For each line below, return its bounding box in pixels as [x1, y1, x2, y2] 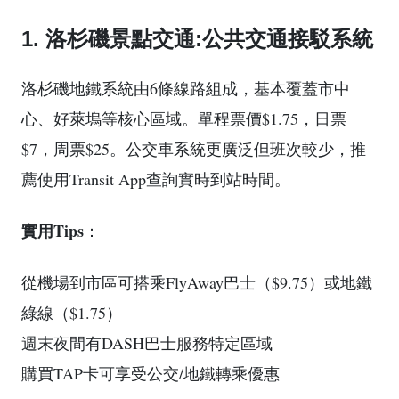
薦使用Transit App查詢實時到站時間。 [21, 168, 290, 190]
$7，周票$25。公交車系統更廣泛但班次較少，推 [21, 138, 366, 159]
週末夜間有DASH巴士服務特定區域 [21, 332, 273, 354]
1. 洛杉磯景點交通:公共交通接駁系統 [21, 27, 373, 51]
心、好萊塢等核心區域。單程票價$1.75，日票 [21, 108, 346, 129]
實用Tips [21, 219, 84, 242]
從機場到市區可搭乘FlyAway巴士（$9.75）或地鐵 [21, 272, 372, 293]
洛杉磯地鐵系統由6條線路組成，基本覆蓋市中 [21, 77, 350, 99]
